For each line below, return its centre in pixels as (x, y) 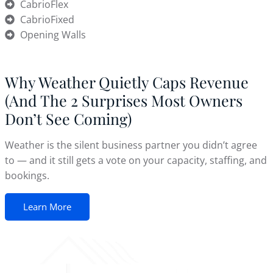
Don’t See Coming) (68, 118)
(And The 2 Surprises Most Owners (124, 100)
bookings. (27, 175)
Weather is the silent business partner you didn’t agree (131, 145)
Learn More (47, 206)
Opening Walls (53, 34)
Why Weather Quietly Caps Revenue (127, 82)
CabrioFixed (47, 19)
